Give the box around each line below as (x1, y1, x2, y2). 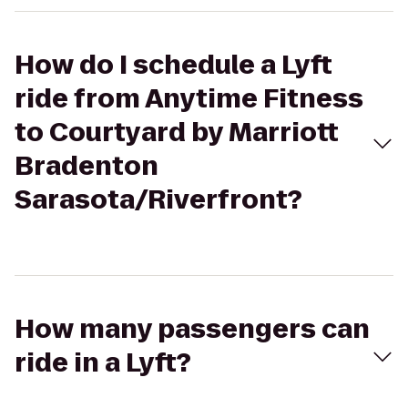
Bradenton (15, 148, 158, 184)
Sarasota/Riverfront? (15, 182, 302, 218)
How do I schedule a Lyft (15, 47, 332, 83)
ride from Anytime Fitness (15, 81, 363, 117)
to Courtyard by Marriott (15, 115, 339, 150)
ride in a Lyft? (15, 345, 191, 381)
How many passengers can (15, 311, 370, 347)
